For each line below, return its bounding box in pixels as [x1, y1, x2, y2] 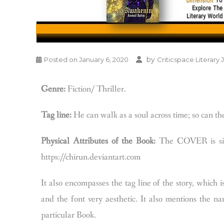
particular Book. [41, 209, 96, 221]
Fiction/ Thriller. [65, 83, 126, 95]
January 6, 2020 [79, 55, 128, 63]
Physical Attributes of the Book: [41, 135, 156, 147]
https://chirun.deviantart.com [41, 151, 140, 163]
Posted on [44, 55, 79, 63]
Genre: [41, 83, 65, 95]
